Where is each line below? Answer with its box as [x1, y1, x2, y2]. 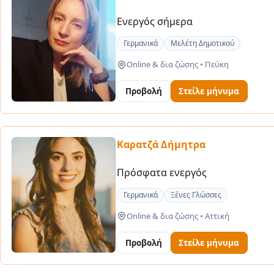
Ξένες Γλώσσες [170, 189, 221, 200]
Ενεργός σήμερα [116, 14, 193, 28]
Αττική [202, 210, 229, 221]
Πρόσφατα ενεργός [116, 166, 207, 180]
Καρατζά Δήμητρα [116, 138, 206, 152]
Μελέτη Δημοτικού [170, 38, 234, 49]
